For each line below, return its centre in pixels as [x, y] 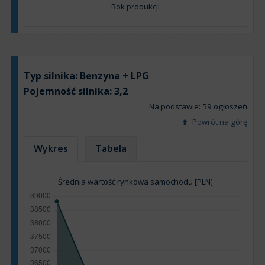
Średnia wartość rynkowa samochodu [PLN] [135, 182]
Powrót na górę [219, 122]
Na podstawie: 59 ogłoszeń [198, 107]
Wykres [51, 149]
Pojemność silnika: [69, 91]
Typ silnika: [52, 76]
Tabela [111, 149]
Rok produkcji [135, 7]
